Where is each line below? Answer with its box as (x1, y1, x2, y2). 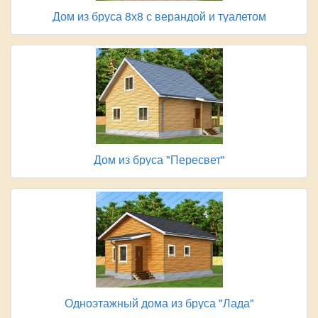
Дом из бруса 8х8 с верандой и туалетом (52, 8, 266, 25)
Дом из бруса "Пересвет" (93, 151, 225, 168)
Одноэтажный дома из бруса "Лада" (64, 295, 254, 312)
